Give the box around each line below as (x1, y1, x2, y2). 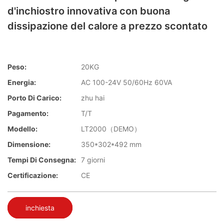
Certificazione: (7, 171, 58, 180)
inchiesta (25, 203, 54, 212)
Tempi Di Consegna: (7, 155, 76, 164)
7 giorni (81, 155, 105, 164)
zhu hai (81, 93, 104, 102)
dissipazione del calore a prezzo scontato (7, 20, 207, 32)
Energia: (7, 78, 36, 87)
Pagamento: (7, 109, 48, 118)
